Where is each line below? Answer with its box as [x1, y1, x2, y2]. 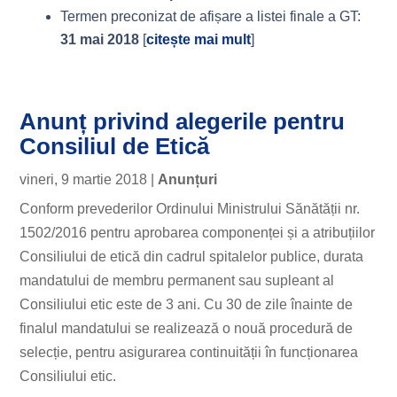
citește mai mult [146, 32, 252, 47]
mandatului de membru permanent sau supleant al [19, 273, 335, 288]
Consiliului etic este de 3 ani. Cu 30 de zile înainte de [19, 297, 354, 312]
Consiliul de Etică [19, 133, 210, 160]
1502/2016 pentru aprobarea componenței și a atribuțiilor [19, 225, 376, 240]
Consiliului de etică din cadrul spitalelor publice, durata [19, 249, 364, 264]
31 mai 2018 [60, 32, 144, 47]
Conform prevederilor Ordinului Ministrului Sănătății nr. [19, 201, 361, 216]
